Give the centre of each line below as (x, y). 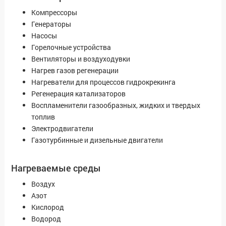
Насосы (44, 36)
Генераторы (51, 24)
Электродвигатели (62, 129)
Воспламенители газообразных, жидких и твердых (116, 105)
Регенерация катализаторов (78, 94)
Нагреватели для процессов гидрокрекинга (103, 82)
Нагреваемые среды (56, 168)
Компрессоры (54, 13)
